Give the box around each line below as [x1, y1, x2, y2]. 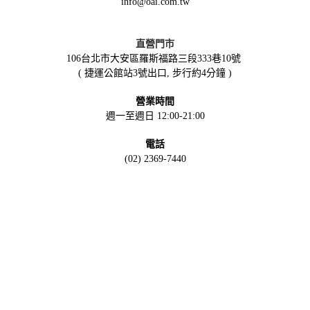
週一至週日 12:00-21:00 [105, 111, 205, 122]
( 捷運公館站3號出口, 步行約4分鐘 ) [78, 68, 232, 79]
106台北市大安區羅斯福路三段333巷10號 [66, 53, 241, 64]
